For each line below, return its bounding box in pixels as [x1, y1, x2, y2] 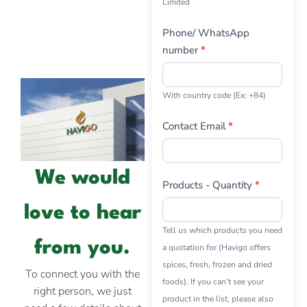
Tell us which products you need [162, 224, 282, 236]
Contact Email [162, 119, 228, 133]
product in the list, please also [162, 293, 273, 304]
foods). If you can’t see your [162, 275, 264, 287]
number [162, 42, 201, 57]
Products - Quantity [162, 177, 255, 192]
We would [34, 168, 130, 188]
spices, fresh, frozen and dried [162, 258, 272, 270]
